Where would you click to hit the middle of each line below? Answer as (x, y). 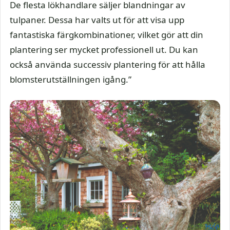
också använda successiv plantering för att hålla (108, 64)
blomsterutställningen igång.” (71, 79)
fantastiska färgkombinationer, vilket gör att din (107, 35)
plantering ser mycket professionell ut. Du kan (104, 50)
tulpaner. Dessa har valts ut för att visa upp (97, 20)
